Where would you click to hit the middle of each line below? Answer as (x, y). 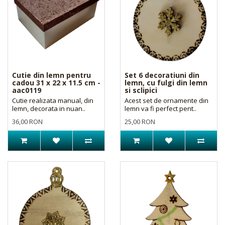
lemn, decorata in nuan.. (49, 108)
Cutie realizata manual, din (53, 100)
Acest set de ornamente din (166, 100)
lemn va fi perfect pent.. (160, 108)
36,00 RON (27, 121)
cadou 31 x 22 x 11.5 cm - (56, 82)
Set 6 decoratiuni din (162, 75)
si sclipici (141, 90)
